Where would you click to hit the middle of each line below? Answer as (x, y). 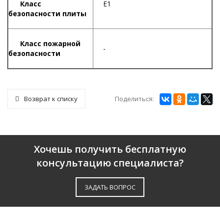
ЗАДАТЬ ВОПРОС (110, 187)
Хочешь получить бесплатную (110, 149)
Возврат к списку (51, 99)
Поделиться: (134, 98)
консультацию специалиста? (110, 163)
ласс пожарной (53, 43)
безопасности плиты (47, 14)
